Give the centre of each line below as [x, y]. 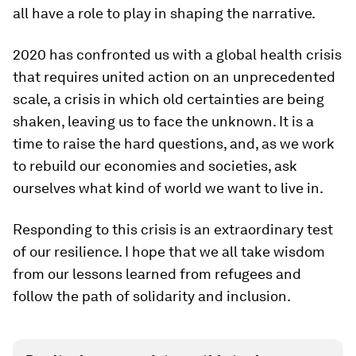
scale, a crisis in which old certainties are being [168, 99]
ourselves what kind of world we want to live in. [168, 188]
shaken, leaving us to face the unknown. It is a [163, 121]
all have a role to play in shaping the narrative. [164, 13]
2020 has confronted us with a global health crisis [177, 54]
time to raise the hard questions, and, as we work [174, 143]
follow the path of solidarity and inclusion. [152, 296]
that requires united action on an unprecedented [174, 77]
